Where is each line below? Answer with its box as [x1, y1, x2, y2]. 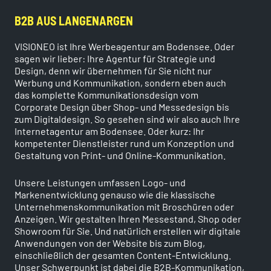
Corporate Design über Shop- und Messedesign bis [15, 100, 229, 113]
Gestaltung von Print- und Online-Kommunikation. [15, 149, 227, 161]
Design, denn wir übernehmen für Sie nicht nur [15, 64, 212, 76]
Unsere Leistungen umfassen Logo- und [15, 177, 186, 189]
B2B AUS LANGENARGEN [15, 13, 133, 28]
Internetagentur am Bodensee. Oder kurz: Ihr [15, 125, 204, 137]
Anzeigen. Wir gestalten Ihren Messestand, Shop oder [15, 213, 241, 225]
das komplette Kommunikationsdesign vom [15, 88, 198, 100]
